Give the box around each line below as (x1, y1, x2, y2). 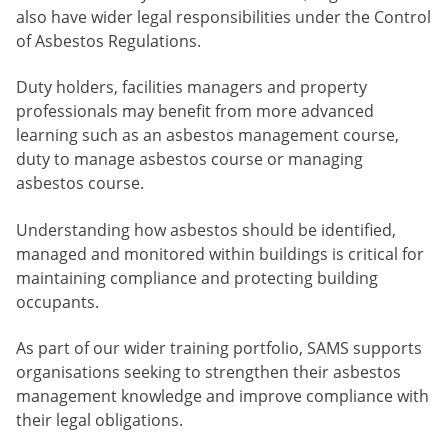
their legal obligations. (16, 409, 183, 432)
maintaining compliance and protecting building (16, 266, 378, 289)
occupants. (16, 290, 99, 313)
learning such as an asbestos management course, (16, 124, 399, 147)
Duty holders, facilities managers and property (16, 76, 367, 99)
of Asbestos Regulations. (16, 30, 201, 53)
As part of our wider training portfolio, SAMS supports (16, 337, 422, 360)
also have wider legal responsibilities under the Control (16, 6, 431, 29)
